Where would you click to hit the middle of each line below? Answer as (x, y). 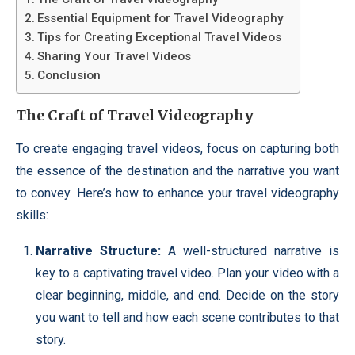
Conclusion (69, 75)
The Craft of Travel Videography (135, 115)
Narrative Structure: (98, 250)
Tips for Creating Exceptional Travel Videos (160, 37)
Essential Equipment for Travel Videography (160, 18)
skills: (32, 215)
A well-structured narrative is (250, 250)
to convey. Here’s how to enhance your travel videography (177, 193)
